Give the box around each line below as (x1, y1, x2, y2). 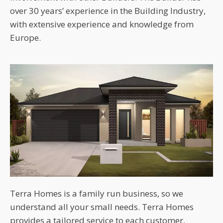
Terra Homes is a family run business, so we (10, 187, 183, 199)
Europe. (10, 32, 41, 43)
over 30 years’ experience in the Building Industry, (10, 5, 206, 16)
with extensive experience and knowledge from (10, 18, 194, 30)
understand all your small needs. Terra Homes (10, 201, 194, 213)
